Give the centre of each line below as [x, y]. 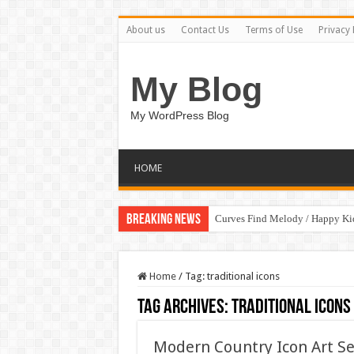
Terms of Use [273, 30]
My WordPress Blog [179, 115]
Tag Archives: [184, 308]
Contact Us [205, 30]
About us [145, 30]
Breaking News [163, 220]
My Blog [196, 89]
